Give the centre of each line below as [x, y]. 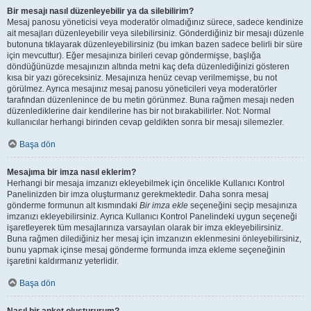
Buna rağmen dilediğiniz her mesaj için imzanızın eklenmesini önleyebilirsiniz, [154, 239]
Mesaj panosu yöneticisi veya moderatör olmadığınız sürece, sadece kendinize [155, 22]
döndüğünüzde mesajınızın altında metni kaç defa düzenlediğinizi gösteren [148, 67]
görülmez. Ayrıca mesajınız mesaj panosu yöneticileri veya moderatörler [142, 89]
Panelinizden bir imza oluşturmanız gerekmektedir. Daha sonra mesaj [138, 194]
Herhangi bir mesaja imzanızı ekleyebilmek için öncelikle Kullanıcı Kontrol [146, 183]
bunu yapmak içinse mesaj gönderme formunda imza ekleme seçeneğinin [146, 250]
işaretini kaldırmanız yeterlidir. [63, 261]
